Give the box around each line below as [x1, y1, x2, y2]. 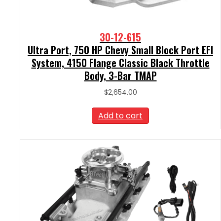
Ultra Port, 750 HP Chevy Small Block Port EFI [28, 42, 213, 57]
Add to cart [98, 110, 143, 121]
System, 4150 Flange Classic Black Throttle [31, 55, 210, 70]
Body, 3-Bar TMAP [84, 68, 157, 83]
